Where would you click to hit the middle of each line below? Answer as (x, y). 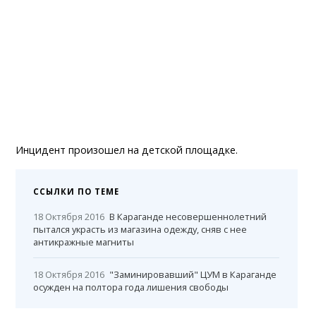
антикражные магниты (84, 242)
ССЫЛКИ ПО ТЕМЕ (77, 192)
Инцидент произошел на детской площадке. (127, 150)
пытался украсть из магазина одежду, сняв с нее (140, 230)
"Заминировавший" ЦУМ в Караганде (193, 275)
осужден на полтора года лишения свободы (131, 287)
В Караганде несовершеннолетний (188, 217)
